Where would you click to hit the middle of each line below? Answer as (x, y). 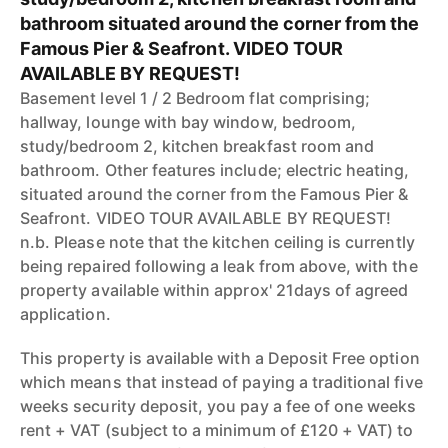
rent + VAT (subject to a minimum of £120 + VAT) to (217, 430)
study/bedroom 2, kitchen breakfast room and (197, 146)
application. (65, 314)
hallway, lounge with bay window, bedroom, (188, 122)
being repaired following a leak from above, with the (219, 266)
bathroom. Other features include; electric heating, (215, 170)
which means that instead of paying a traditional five (221, 382)
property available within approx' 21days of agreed (214, 290)
